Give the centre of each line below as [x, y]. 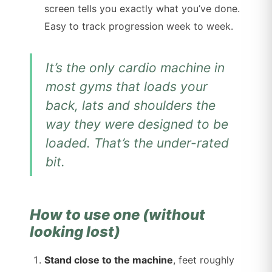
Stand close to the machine [109, 260]
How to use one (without [118, 215]
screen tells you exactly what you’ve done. [142, 9]
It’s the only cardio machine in [135, 68]
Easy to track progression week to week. [139, 26]
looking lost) [75, 232]
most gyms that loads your [127, 87]
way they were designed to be [137, 124]
